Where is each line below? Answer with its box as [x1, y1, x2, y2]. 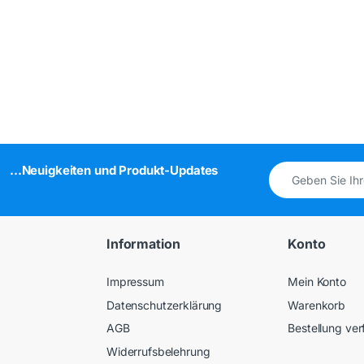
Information [106, 236, 180, 253]
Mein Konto [288, 275, 346, 289]
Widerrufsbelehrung [106, 344, 210, 358]
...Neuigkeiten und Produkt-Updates [9, 162, 219, 179]
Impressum [106, 275, 164, 289]
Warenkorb [288, 297, 346, 312]
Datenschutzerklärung [106, 297, 223, 312]
